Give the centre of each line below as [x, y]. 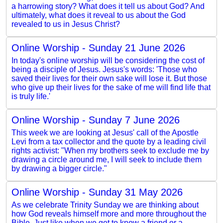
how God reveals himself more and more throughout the [109, 214]
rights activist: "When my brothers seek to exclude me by [110, 150]
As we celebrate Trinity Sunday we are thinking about [105, 205]
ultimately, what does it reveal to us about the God [99, 15]
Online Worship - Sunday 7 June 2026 [96, 120]
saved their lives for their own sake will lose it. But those [109, 78]
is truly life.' [31, 96]
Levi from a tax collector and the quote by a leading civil [109, 141]
